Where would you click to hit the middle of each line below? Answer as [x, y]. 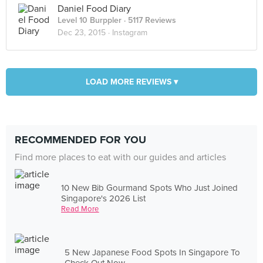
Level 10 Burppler [90, 20]
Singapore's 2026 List [104, 198]
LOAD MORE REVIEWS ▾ [131, 82]
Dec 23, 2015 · [85, 33]
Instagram [130, 33]
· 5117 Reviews [149, 20]
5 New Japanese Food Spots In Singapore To [153, 252]
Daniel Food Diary [94, 9]
